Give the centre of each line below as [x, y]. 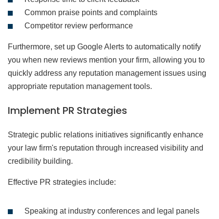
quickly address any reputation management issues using [107, 73]
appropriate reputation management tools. [80, 86]
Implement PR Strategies [67, 110]
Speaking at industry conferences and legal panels [112, 211]
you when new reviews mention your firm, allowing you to [106, 60]
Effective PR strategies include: [62, 182]
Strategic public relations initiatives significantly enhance [106, 135]
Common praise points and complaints [91, 12]
